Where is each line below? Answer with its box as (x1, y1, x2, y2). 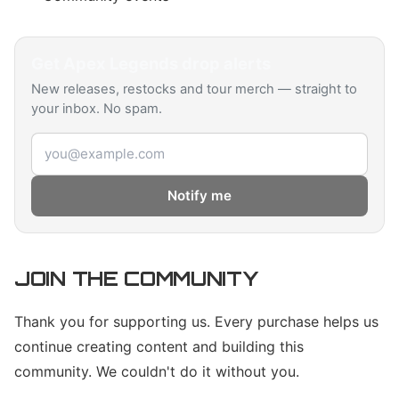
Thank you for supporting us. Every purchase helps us (14, 313, 379, 330)
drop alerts (178, 53, 271, 73)
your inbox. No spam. (31, 101, 162, 117)
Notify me (167, 187, 232, 204)
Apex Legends (63, 53, 178, 73)
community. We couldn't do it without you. (14, 362, 299, 380)
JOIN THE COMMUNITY (14, 265, 258, 290)
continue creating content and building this (14, 338, 304, 355)
